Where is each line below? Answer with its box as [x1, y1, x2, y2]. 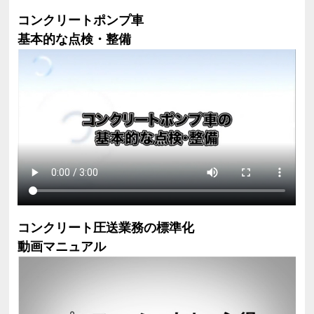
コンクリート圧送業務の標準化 [18, 220, 195, 235]
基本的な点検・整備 [18, 32, 132, 47]
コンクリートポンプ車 [18, 13, 144, 28]
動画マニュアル [18, 239, 107, 254]
